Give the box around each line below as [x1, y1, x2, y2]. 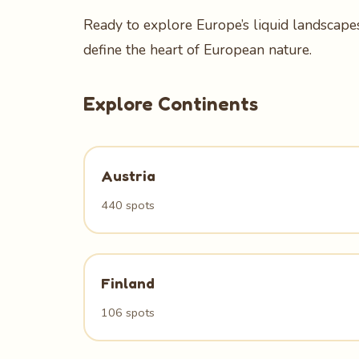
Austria [101, 167, 155, 184]
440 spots [101, 197, 155, 213]
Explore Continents [83, 92, 258, 115]
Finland [101, 274, 155, 292]
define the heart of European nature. [83, 40, 312, 59]
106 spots [101, 305, 155, 321]
